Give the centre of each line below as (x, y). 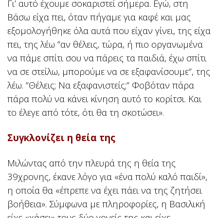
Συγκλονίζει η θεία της (61, 138)
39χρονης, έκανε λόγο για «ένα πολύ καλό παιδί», (107, 177)
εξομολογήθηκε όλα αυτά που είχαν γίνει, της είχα (109, 31)
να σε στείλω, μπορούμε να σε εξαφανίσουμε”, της (109, 72)
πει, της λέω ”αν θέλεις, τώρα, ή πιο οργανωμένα (105, 44)
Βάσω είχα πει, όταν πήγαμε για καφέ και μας (99, 17)
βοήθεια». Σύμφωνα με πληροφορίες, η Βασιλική (106, 204)
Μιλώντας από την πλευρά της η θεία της (91, 163)
